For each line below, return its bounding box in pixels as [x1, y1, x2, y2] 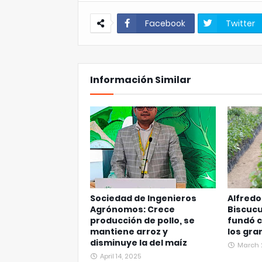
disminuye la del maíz [90, 237, 187, 249]
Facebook [145, 18, 185, 29]
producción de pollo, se [90, 215, 195, 226]
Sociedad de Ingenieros [90, 192, 196, 204]
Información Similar [90, 73, 191, 87]
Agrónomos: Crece [90, 204, 175, 215]
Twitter [226, 18, 255, 29]
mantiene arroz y [90, 226, 168, 237]
